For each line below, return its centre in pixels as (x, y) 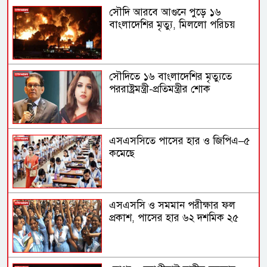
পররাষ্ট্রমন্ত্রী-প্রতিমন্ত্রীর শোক (160, 89)
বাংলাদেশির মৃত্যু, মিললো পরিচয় (173, 24)
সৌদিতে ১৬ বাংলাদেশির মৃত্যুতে (171, 77)
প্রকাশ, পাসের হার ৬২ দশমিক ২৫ (174, 218)
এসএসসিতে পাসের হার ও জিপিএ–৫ (180, 141)
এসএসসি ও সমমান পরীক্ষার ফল (173, 206)
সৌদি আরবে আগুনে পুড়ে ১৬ (165, 12)
